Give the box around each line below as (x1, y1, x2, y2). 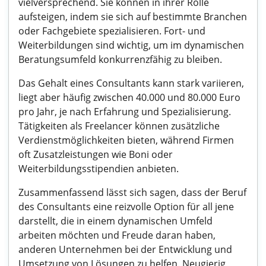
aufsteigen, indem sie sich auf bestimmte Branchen (18, 10, 247, 23)
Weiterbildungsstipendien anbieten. (18, 162, 179, 175)
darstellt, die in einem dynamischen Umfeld (18, 214, 213, 227)
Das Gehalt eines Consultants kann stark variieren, (18, 77, 244, 90)
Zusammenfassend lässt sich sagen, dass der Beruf (18, 186, 246, 199)
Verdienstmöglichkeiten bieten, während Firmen (18, 134, 234, 147)
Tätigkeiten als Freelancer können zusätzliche (18, 119, 220, 132)
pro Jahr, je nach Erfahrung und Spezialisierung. (18, 105, 231, 118)
